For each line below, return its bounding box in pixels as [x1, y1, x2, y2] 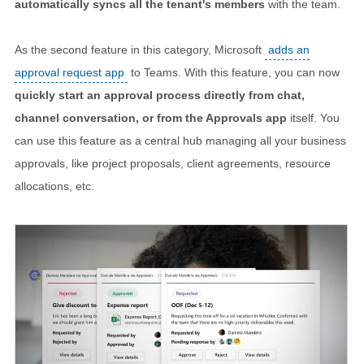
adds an [268, 43, 310, 57]
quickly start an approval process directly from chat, [15, 89, 305, 102]
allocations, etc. [15, 180, 94, 193]
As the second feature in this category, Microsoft [15, 43, 265, 57]
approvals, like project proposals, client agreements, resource [15, 157, 331, 171]
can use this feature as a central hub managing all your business [15, 134, 346, 148]
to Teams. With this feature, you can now [128, 66, 340, 80]
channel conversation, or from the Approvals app [15, 111, 287, 125]
